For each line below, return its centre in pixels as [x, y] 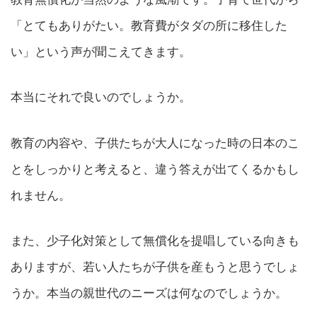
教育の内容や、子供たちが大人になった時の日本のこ [155, 143]
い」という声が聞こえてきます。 [101, 52]
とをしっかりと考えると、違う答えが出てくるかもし [155, 169]
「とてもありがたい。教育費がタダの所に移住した [149, 26]
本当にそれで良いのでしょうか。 [101, 97]
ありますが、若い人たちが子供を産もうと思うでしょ [155, 266]
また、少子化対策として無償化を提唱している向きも [155, 240]
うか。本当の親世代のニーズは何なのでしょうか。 [149, 293]
